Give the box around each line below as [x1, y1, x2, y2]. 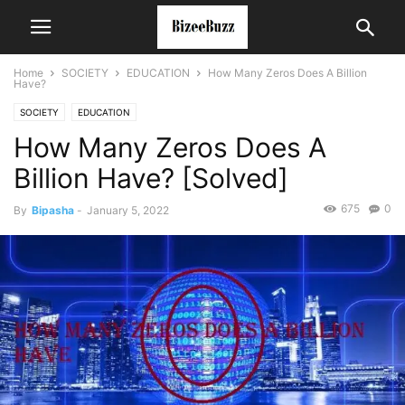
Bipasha [32, 203, 74, 217]
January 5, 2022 [87, 203, 169, 217]
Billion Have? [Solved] [14, 162, 288, 194]
